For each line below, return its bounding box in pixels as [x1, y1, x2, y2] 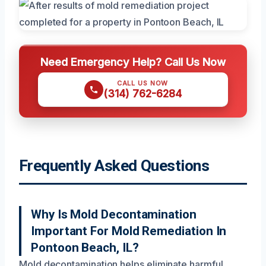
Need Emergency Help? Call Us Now [40, 55, 226, 68]
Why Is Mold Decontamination [31, 207, 197, 221]
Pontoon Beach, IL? [31, 240, 139, 255]
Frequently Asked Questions [19, 156, 210, 175]
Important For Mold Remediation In [31, 223, 227, 238]
